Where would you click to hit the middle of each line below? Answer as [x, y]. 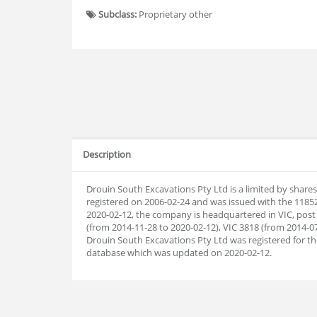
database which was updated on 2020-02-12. [179, 253]
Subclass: [117, 14]
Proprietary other [174, 14]
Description [107, 154]
